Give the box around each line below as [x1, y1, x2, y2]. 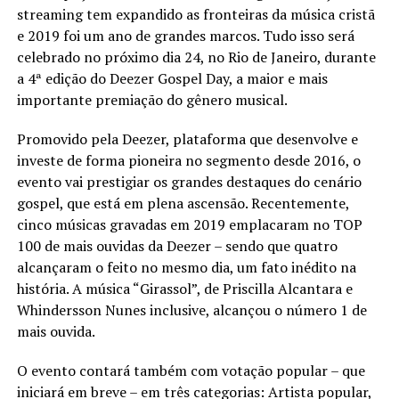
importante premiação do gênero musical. [16, 89, 288, 110]
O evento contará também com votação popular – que [16, 360, 365, 380]
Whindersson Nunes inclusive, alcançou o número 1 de [16, 299, 367, 320]
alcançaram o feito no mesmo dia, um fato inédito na [16, 256, 356, 277]
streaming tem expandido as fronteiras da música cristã [16, 4, 375, 24]
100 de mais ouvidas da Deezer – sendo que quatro [16, 235, 338, 256]
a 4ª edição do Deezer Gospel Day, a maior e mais [16, 68, 328, 88]
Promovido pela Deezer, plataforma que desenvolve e [16, 128, 358, 149]
